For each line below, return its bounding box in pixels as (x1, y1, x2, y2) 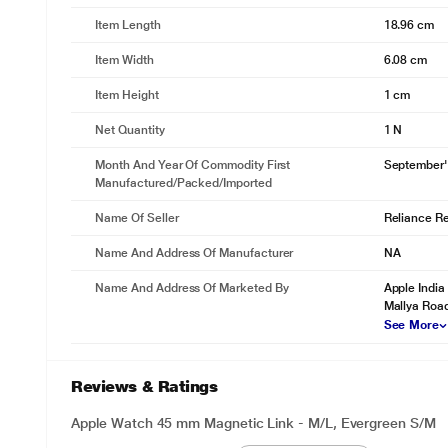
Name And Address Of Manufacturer (95, 246, 294, 260)
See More (383, 318, 440, 332)
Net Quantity (95, 123, 165, 137)
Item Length (95, 18, 161, 32)
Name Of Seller (95, 211, 179, 225)
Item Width (95, 53, 154, 67)
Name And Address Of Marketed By (95, 281, 289, 295)
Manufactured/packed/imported (95, 176, 272, 190)
